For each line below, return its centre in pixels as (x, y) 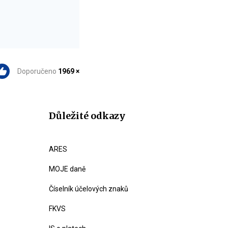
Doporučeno (38, 71)
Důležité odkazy (87, 116)
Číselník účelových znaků (89, 189)
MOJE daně (67, 169)
